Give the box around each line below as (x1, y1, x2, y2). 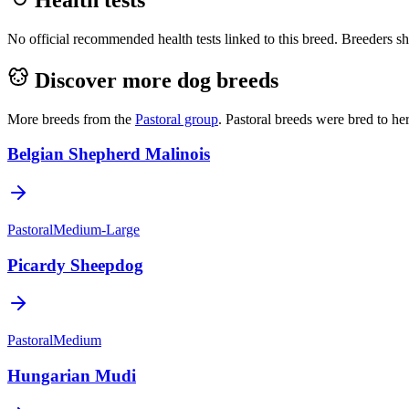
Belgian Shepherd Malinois (7, 144, 210, 164)
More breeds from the (7, 110, 131, 127)
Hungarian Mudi (7, 366, 136, 386)
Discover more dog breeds (35, 68, 278, 92)
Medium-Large (53, 221, 140, 237)
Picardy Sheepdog (7, 255, 143, 275)
